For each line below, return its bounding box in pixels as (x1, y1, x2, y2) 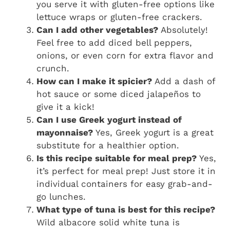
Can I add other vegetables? (36, 24, 158, 35)
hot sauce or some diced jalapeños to (36, 88, 201, 99)
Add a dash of (152, 75, 215, 86)
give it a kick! (36, 101, 94, 112)
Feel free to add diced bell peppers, (36, 37, 192, 48)
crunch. (36, 63, 69, 73)
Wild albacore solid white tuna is (36, 217, 180, 227)
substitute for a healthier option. (36, 140, 179, 150)
